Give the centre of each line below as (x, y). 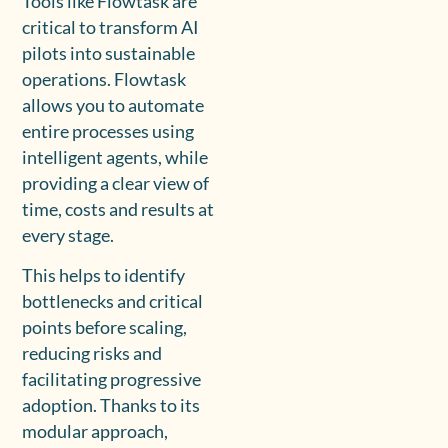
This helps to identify (104, 276)
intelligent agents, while (115, 157)
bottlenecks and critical (113, 302)
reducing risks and (92, 354)
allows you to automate (113, 105)
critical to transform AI (111, 27)
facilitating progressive (112, 380)
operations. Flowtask (104, 79)
